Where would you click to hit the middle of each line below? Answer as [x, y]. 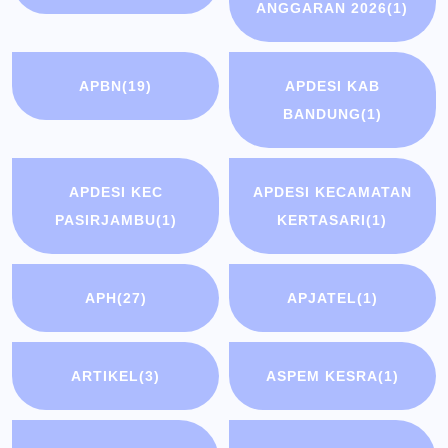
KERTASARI [322, 220]
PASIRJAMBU [105, 220]
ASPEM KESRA [321, 376]
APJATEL [321, 298]
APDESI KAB [332, 86]
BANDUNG [321, 114]
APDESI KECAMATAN [332, 192]
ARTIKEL [105, 376]
